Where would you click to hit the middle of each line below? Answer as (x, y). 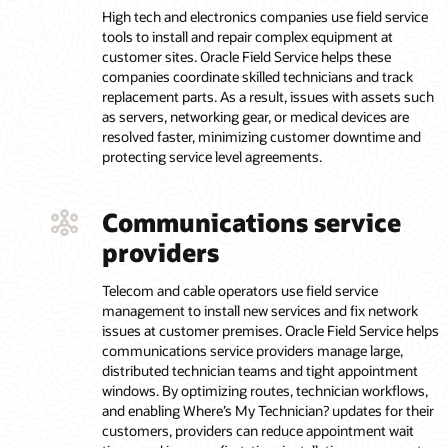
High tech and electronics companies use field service (264, 17)
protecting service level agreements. (211, 157)
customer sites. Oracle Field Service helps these (246, 57)
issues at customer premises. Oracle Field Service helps (270, 331)
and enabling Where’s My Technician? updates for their (267, 411)
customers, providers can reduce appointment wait (257, 431)
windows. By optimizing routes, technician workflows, (264, 391)
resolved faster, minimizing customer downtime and (261, 137)
